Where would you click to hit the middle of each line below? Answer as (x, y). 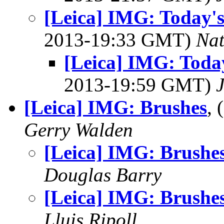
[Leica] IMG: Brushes (115, 107)
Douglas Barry (103, 175)
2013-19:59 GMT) (140, 85)
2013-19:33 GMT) (120, 40)
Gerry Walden (78, 130)
